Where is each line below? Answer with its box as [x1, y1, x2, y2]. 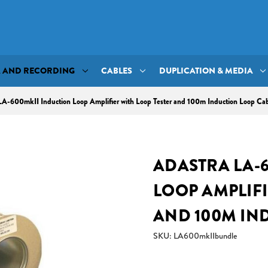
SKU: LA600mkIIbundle [153, 229, 237, 242]
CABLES [101, 65, 133, 78]
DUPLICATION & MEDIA [159, 65, 253, 78]
